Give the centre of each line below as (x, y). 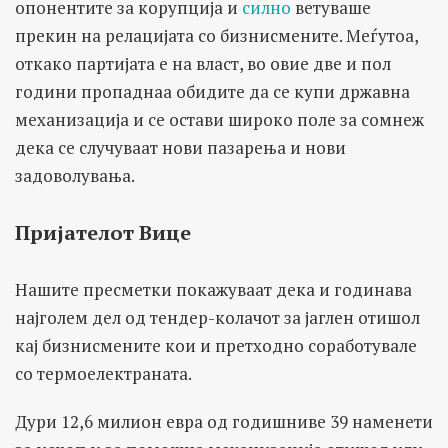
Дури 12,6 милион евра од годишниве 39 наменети (224, 421)
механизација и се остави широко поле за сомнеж (219, 119)
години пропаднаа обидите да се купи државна (212, 91)
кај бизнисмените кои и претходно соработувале (216, 345)
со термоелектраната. (103, 373)
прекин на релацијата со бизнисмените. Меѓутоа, (216, 35)
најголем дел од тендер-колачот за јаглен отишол (217, 317)
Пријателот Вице (103, 232)
